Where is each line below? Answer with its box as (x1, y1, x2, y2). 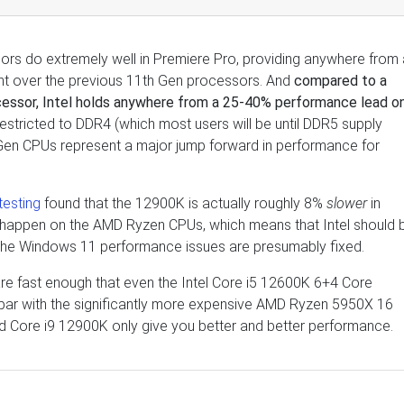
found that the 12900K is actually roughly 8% (41, 195, 326, 212)
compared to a (294, 72, 387, 89)
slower (326, 195, 371, 212)
